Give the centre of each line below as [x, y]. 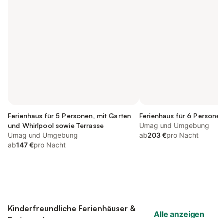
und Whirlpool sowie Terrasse [56, 125]
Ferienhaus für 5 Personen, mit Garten [70, 116]
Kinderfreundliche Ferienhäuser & [72, 208]
